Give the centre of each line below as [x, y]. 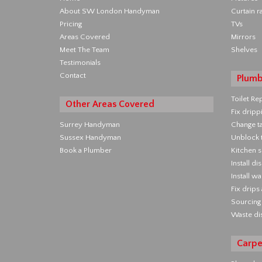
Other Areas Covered [110, 104]
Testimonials [80, 63]
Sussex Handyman [90, 137]
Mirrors [243, 37]
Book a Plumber [86, 150]
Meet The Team [85, 50]
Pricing [71, 24]
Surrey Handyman [90, 125]
